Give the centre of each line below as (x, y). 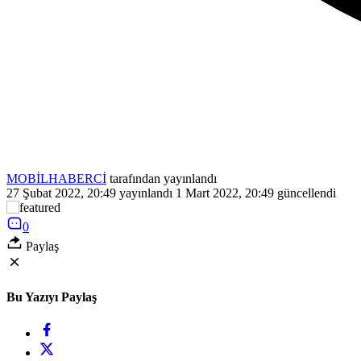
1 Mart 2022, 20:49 (225, 193)
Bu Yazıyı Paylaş (52, 297)
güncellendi (305, 193)
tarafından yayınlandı (162, 178)
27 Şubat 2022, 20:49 (61, 193)
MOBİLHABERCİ (56, 178)
